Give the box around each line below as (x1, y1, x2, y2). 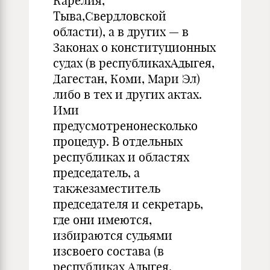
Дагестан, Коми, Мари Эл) (53, 71, 200, 86)
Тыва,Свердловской (53, 8, 166, 24)
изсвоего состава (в (53, 243, 164, 259)
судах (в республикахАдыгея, (53, 55, 215, 71)
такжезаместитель (53, 181, 160, 196)
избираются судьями (53, 228, 172, 243)
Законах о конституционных (53, 40, 216, 55)
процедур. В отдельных (53, 134, 183, 149)
